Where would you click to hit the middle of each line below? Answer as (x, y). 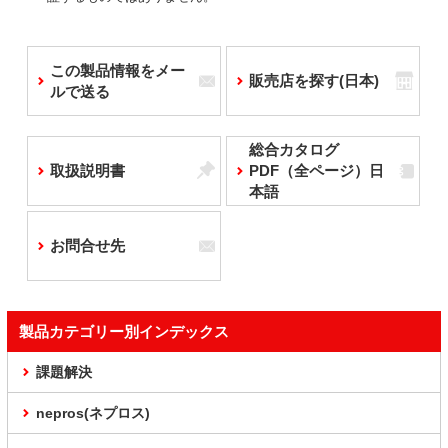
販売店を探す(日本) (313, 81)
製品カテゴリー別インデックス (124, 332)
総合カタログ (293, 150)
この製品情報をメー (117, 71)
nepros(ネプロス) (93, 413)
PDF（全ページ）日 (316, 171)
